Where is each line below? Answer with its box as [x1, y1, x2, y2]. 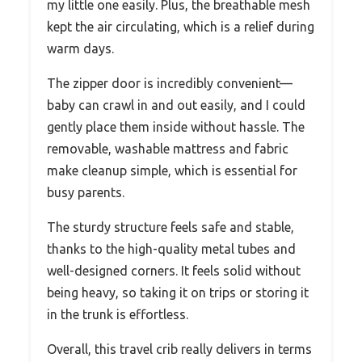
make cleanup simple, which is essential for [47, 162, 297, 178]
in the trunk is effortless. [47, 306, 188, 322]
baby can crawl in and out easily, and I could [47, 97, 305, 112]
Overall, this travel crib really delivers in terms [47, 341, 312, 356]
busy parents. [47, 184, 124, 200]
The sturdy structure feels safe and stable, [47, 219, 294, 234]
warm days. [47, 40, 114, 56]
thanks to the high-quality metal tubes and [47, 241, 296, 256]
